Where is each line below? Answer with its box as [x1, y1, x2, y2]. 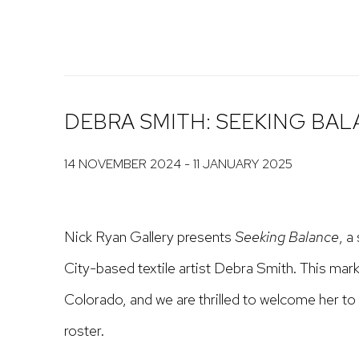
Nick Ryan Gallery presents [64, 227, 235, 247]
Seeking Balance [235, 227, 339, 247]
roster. [64, 321, 104, 341]
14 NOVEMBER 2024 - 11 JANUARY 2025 [64, 155, 292, 172]
